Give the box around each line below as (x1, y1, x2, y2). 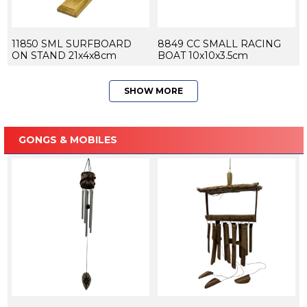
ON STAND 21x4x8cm (11, 49, 116, 62)
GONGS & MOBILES (18, 133, 117, 146)
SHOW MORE (124, 85, 183, 96)
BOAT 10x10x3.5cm (157, 49, 248, 62)
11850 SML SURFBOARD (11, 37, 132, 50)
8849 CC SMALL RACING (157, 37, 281, 50)
